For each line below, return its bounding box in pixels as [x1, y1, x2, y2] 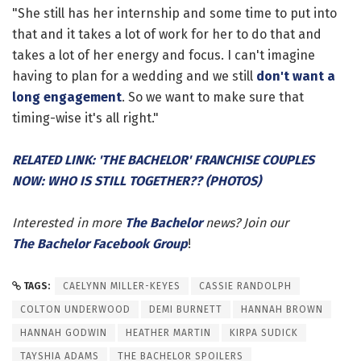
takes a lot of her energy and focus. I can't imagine [12, 47, 315, 63]
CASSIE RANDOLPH [199, 280, 292, 292]
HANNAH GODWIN [20, 326, 107, 338]
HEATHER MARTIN [126, 326, 211, 338]
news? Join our [202, 214, 288, 230]
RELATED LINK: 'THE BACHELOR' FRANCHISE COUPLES [12, 151, 314, 168]
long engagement [12, 89, 122, 105]
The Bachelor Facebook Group [12, 235, 188, 251]
